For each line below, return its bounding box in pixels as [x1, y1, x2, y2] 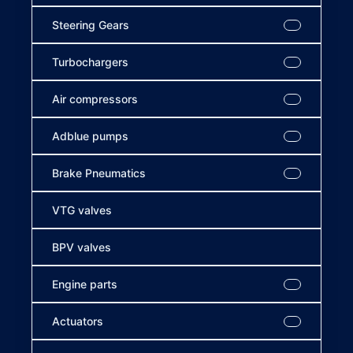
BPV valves [52, 240, 111, 254]
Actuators [52, 314, 103, 328]
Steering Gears [52, 18, 129, 32]
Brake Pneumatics [52, 166, 146, 180]
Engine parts [52, 277, 117, 291]
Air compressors [52, 92, 138, 106]
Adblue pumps [52, 129, 128, 143]
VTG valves [52, 203, 112, 217]
